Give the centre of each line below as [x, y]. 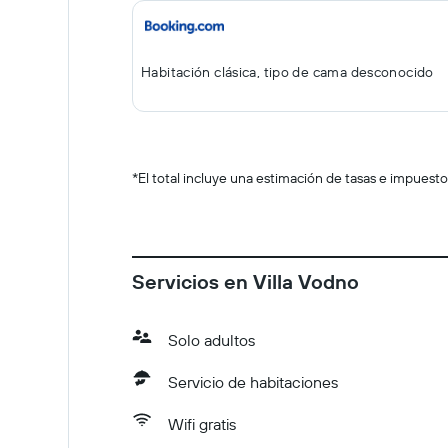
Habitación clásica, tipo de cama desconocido [287, 72]
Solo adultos [211, 340]
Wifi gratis [202, 424]
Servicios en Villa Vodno [245, 281]
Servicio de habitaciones [253, 382]
